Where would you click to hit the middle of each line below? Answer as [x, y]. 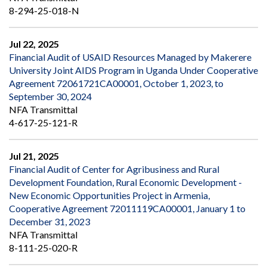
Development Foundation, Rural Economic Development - [125, 182]
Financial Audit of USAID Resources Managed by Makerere [130, 57]
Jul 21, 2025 [34, 156]
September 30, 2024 [50, 97]
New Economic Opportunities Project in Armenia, [109, 195]
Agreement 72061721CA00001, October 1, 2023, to [116, 83]
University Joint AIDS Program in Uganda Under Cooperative [133, 70]
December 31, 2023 [49, 222]
